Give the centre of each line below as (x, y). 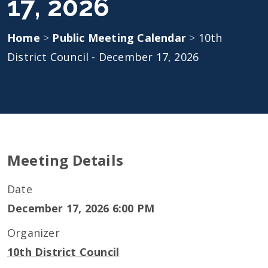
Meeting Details (65, 160)
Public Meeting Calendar (121, 38)
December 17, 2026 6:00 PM (81, 208)
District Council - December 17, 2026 (103, 57)
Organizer (33, 233)
